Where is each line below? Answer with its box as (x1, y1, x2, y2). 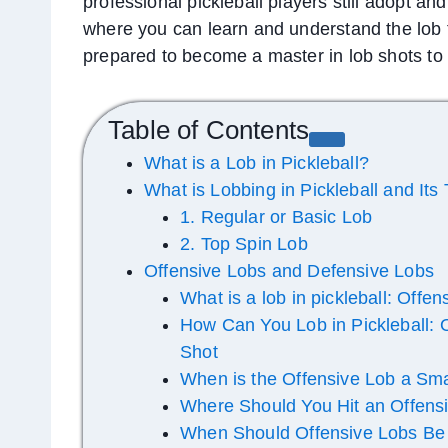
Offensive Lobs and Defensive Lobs (144, 261, 434, 282)
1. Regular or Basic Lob (180, 207, 373, 228)
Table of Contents (108, 115, 310, 146)
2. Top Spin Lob (180, 234, 308, 255)
